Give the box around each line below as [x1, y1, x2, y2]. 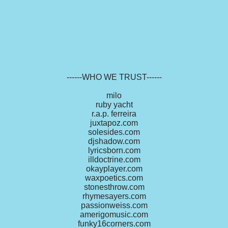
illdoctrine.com [88, 155, 140, 164]
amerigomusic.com [80, 210, 148, 219]
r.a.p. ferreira [92, 109, 136, 119]
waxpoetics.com [85, 174, 143, 183]
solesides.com [88, 128, 140, 137]
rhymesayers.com [82, 192, 146, 201]
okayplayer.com [85, 164, 142, 174]
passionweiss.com [80, 201, 148, 210]
